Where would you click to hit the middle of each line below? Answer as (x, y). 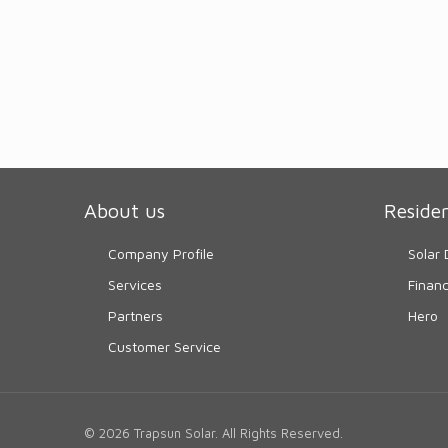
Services (135, 285)
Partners (136, 316)
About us (124, 211)
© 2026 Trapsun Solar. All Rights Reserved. (213, 433)
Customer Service (165, 347)
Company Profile (161, 254)
